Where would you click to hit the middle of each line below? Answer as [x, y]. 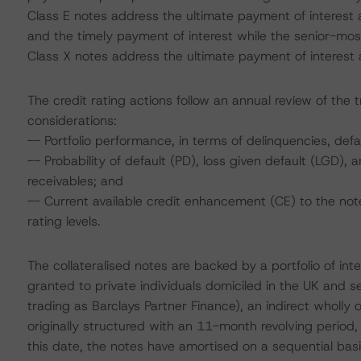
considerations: [72, 120]
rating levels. [64, 221]
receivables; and [75, 181]
